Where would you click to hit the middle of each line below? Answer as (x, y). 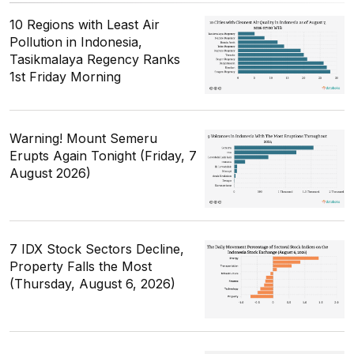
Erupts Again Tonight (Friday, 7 (103, 155)
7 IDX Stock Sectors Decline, (97, 249)
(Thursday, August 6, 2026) (92, 283)
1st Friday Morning (65, 76)
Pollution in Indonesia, (76, 41)
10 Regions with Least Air (85, 24)
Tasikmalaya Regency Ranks (95, 59)
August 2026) (50, 173)
